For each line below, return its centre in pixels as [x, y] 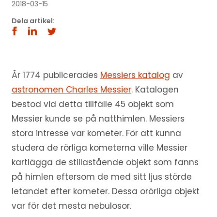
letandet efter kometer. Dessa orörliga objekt [105, 191]
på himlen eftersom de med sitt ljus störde [101, 177]
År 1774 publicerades [56, 75]
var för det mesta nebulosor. [71, 206]
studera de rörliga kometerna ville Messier [99, 148]
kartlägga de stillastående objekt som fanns [105, 162]
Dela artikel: [33, 21]
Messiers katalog [135, 75]
